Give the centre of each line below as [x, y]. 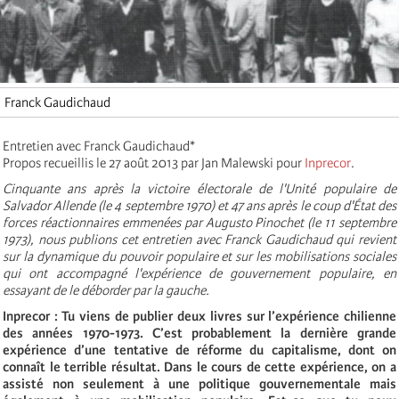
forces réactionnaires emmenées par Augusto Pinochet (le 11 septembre [199, 222]
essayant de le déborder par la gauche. [106, 290]
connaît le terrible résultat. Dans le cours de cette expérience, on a [199, 366]
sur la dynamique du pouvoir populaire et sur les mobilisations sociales [199, 256]
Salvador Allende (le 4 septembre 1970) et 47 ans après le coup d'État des [199, 205]
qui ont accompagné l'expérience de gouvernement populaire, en [199, 273]
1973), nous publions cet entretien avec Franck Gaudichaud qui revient [199, 239]
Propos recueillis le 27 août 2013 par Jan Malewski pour [154, 163]
